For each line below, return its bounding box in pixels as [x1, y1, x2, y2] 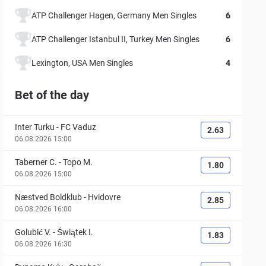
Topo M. [63, 157, 93, 167]
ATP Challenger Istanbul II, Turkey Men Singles [31, 34, 200, 44]
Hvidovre [88, 192, 121, 202]
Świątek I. [57, 227, 94, 237]
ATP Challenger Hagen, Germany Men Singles [31, 10, 197, 20]
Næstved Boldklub [15, 192, 83, 202]
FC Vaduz [61, 122, 97, 132]
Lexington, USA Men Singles [31, 58, 134, 68]
